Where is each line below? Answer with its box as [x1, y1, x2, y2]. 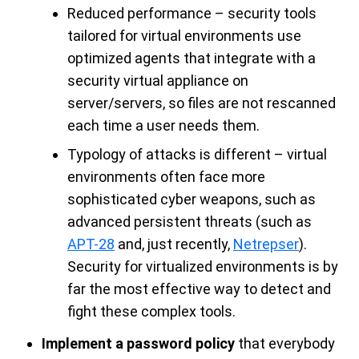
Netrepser [233, 235, 299, 252]
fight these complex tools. [67, 302, 236, 320]
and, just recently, [115, 235, 233, 252]
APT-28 [67, 235, 115, 252]
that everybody [235, 334, 335, 352]
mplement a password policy [46, 334, 235, 352]
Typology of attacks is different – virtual [67, 145, 327, 163]
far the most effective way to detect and [67, 280, 331, 297]
